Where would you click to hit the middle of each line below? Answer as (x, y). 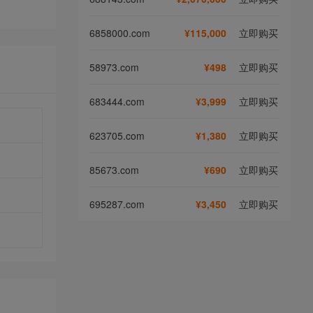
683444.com (117, 101)
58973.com (114, 67)
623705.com (117, 135)
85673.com (114, 169)
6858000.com (120, 32)
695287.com (117, 204)
